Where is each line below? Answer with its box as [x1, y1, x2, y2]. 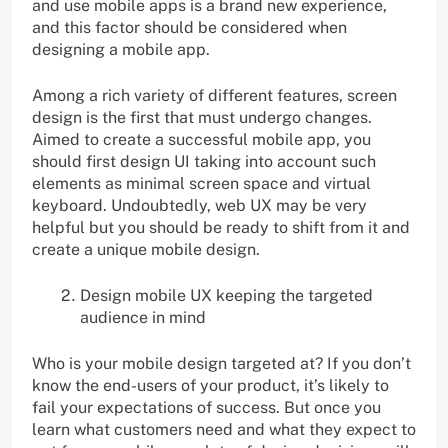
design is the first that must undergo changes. [32, 107, 372, 127]
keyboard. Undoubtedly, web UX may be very [32, 195, 367, 215]
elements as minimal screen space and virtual [32, 173, 371, 193]
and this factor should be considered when [32, 17, 347, 37]
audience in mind [80, 307, 206, 327]
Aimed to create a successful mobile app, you [32, 129, 371, 149]
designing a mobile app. [32, 39, 210, 59]
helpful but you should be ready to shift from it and [32, 217, 410, 237]
